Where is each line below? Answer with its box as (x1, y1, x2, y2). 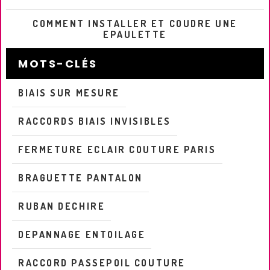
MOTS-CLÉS (18, 56, 98, 71)
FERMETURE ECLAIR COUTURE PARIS (18, 143, 216, 155)
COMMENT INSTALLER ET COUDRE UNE (32, 17, 238, 30)
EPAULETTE (103, 28, 167, 40)
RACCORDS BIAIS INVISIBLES (18, 115, 171, 127)
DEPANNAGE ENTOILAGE (18, 228, 146, 240)
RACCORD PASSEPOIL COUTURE (18, 257, 186, 269)
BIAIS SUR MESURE (18, 87, 120, 99)
